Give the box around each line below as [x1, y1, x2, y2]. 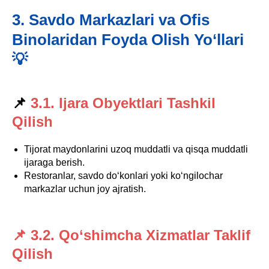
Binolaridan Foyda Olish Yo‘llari [12, 31, 244, 49]
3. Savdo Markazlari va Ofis [12, 11, 210, 29]
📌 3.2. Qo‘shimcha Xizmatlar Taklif [12, 227, 250, 243]
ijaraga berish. [24, 157, 85, 168]
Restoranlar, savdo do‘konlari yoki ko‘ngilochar [24, 171, 223, 181]
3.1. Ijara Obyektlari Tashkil [31, 95, 216, 111]
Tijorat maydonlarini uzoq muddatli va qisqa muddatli [24, 144, 248, 154]
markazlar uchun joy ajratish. [24, 184, 146, 194]
